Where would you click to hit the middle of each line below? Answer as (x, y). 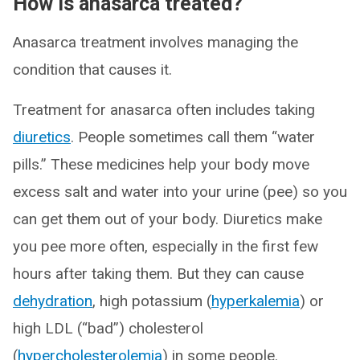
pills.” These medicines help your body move (161, 164)
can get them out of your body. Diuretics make (168, 219)
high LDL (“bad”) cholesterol (108, 328)
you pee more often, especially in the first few (166, 246)
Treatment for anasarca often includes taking (164, 110)
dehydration (53, 301)
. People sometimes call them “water (193, 137)
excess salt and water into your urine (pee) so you (180, 192)
